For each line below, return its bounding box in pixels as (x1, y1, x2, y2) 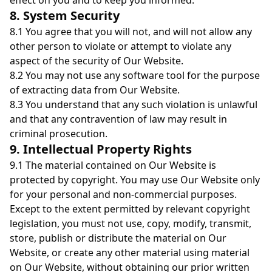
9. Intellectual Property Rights (10, 141, 192, 157)
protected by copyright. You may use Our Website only (10, 173, 260, 186)
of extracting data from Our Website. (10, 83, 180, 97)
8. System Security (10, 7, 120, 24)
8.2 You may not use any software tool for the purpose (10, 69, 260, 82)
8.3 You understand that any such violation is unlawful (10, 98, 257, 111)
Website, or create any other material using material (10, 246, 250, 259)
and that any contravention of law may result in (10, 112, 227, 126)
